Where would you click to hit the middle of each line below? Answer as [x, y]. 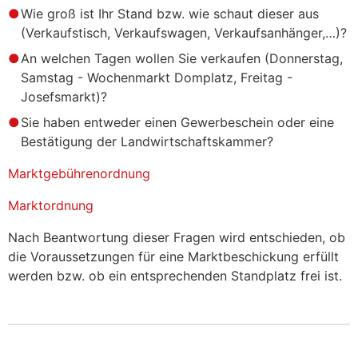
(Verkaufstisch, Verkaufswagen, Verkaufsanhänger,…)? [184, 32]
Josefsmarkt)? [64, 96]
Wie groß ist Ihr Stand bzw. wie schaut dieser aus [170, 13]
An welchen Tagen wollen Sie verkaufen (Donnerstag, [182, 58]
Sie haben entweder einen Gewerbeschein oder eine [177, 122]
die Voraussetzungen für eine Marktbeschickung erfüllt [173, 256]
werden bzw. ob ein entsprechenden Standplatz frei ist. [177, 275]
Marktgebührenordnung [79, 173]
